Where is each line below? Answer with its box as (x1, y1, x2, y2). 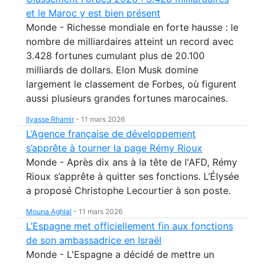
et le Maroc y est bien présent (26, 7, 160, 20)
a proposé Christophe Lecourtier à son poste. (26, 185, 231, 197)
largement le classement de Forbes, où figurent (26, 78, 237, 91)
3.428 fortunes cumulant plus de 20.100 (26, 50, 205, 62)
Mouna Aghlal (26, 207, 72, 216)
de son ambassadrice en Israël (26, 234, 161, 247)
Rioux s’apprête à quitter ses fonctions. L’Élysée (26, 170, 239, 183)
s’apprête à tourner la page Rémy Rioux (26, 142, 202, 154)
